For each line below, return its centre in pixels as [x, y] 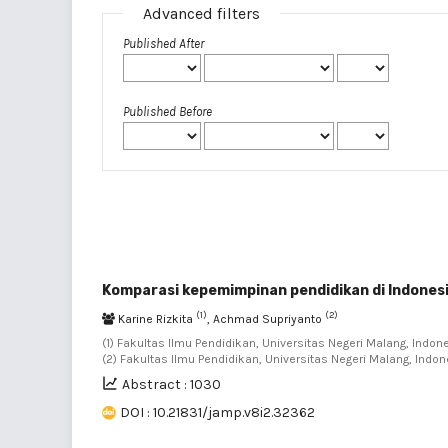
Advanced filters [201, 13]
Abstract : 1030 [171, 384]
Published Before [167, 111]
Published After [163, 43]
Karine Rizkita [155, 318]
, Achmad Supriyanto [266, 318]
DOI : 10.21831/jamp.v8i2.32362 [217, 412]
